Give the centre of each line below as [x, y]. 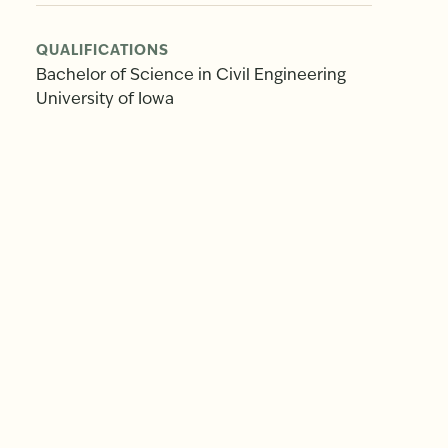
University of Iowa [105, 99]
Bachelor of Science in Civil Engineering [191, 75]
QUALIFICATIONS [102, 51]
